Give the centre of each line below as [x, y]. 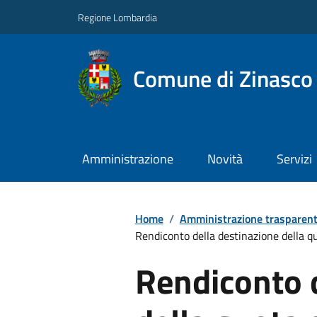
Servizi [294, 159]
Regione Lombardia [117, 17]
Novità [225, 159]
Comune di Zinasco [223, 78]
